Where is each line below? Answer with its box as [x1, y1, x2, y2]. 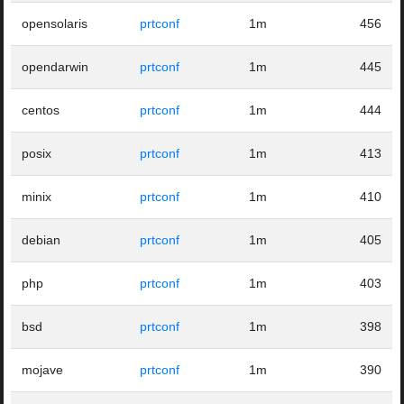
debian [22, 233, 61, 248]
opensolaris [22, 16, 88, 32]
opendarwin [22, 60, 89, 75]
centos [22, 103, 60, 118]
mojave [22, 363, 64, 378]
